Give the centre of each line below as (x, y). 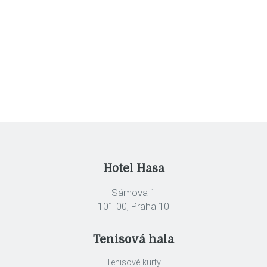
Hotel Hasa (133, 168)
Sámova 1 (133, 192)
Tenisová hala (133, 240)
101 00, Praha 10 (133, 206)
